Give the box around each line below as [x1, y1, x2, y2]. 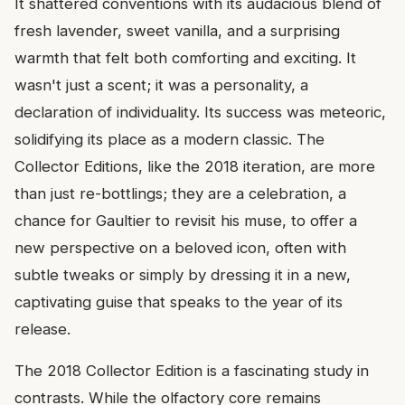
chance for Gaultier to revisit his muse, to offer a [14, 212, 357, 231]
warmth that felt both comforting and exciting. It [14, 49, 356, 68]
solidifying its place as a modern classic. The [14, 130, 325, 149]
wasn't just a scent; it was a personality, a [14, 76, 308, 95]
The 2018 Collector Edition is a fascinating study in [14, 362, 369, 381]
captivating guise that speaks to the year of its [14, 293, 343, 312]
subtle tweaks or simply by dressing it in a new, [14, 266, 351, 285]
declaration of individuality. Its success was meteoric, [14, 103, 386, 122]
